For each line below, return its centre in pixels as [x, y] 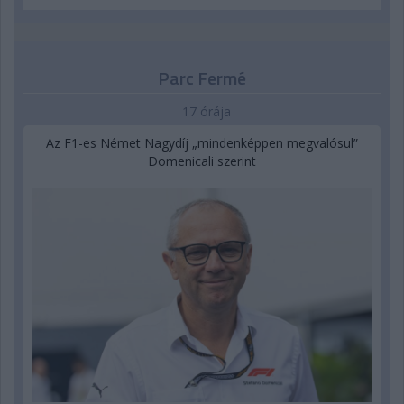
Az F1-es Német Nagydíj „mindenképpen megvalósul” [202, 142]
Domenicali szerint [202, 161]
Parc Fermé [202, 78]
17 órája [207, 111]
